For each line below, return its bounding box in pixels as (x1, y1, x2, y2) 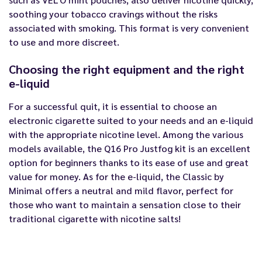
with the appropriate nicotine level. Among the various (9, 127, 243, 140)
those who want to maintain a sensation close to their (9, 198, 241, 211)
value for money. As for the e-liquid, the (9, 170, 182, 182)
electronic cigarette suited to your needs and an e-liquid (9, 113, 253, 126)
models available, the (9, 142, 104, 154)
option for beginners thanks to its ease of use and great (9, 156, 249, 168)
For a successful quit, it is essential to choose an (9, 99, 217, 112)
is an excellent (186, 142, 250, 154)
